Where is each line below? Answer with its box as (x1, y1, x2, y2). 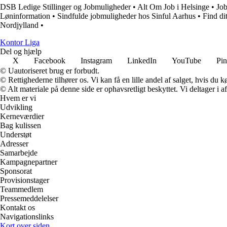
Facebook (34, 56, 65, 65)
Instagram (81, 56, 112, 65)
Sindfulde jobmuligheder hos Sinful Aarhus (57, 12, 196, 20)
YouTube (172, 56, 201, 65)
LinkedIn (127, 56, 157, 65)
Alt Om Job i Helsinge (137, 3, 209, 11)
